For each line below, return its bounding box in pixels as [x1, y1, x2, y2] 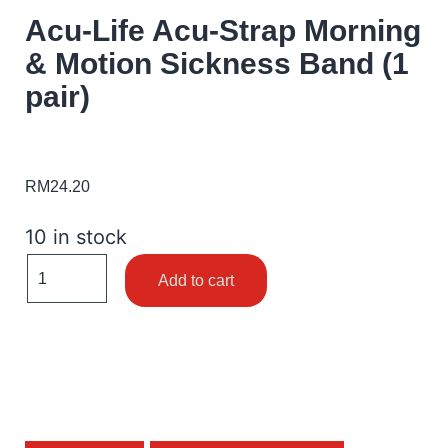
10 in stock [25, 225, 127, 249]
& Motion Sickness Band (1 [25, 47, 409, 80]
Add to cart [158, 272, 234, 289]
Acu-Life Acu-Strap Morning [25, 14, 421, 47]
